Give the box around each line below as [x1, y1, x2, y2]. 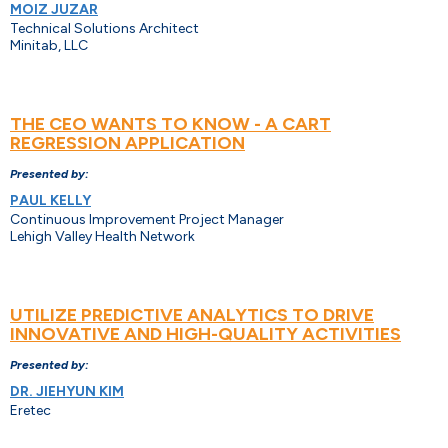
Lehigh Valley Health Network [10, 228, 195, 246]
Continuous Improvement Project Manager [10, 211, 284, 229]
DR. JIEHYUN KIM [10, 383, 124, 401]
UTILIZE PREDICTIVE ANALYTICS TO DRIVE [10, 304, 374, 327]
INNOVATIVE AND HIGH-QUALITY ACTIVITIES [10, 323, 401, 346]
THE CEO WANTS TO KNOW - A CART [10, 113, 331, 136]
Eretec [10, 402, 51, 420]
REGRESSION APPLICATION [10, 132, 245, 155]
